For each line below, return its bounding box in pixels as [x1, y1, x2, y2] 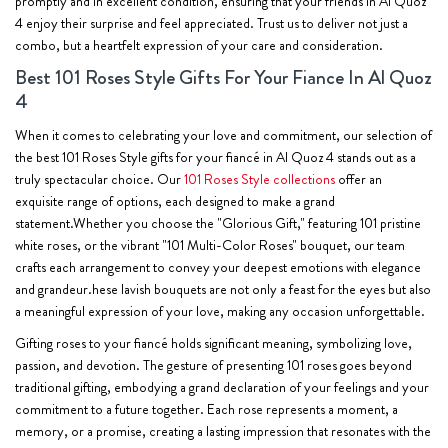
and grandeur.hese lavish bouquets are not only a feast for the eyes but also [15, 278, 431, 299]
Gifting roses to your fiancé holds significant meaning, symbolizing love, [15, 332, 412, 353]
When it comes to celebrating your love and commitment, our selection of [15, 124, 432, 145]
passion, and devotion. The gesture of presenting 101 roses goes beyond [15, 354, 412, 375]
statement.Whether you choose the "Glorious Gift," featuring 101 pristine [15, 212, 421, 233]
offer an [335, 168, 382, 189]
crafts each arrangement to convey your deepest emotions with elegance [15, 256, 421, 277]
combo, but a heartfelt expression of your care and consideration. [15, 34, 383, 55]
